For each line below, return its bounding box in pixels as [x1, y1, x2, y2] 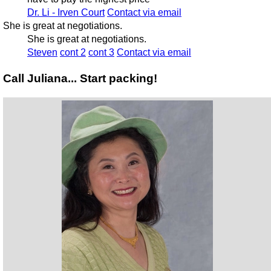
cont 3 [88, 47, 114, 58]
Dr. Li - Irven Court [27, 7, 105, 18]
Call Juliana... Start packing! [2, 71, 157, 85]
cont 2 [59, 47, 86, 58]
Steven [27, 47, 57, 58]
